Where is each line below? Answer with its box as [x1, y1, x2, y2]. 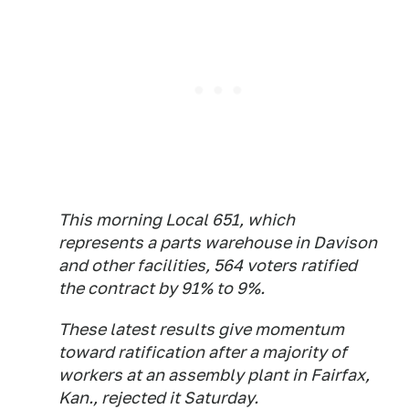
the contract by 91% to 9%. [58, 278, 265, 298]
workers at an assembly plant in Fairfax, [58, 365, 370, 384]
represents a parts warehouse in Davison [58, 233, 377, 252]
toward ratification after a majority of [58, 342, 347, 362]
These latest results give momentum [58, 320, 344, 339]
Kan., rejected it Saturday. [58, 388, 258, 407]
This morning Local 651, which [58, 210, 295, 229]
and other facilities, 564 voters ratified [58, 256, 357, 275]
